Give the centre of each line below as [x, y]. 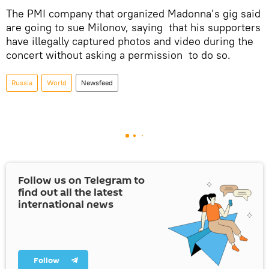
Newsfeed [97, 82]
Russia [22, 82]
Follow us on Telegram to [81, 180]
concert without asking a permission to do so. [118, 55]
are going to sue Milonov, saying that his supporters [133, 27]
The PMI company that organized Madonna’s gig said [133, 13]
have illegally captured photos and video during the [130, 41]
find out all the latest [70, 192]
